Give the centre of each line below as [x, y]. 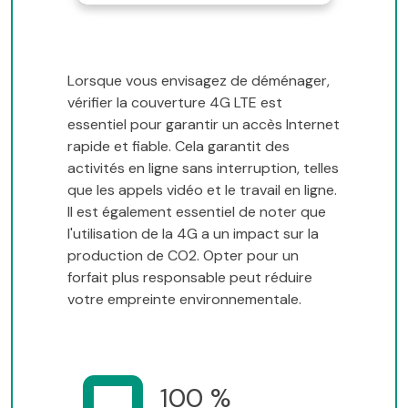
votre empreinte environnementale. [184, 300]
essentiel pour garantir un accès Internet [204, 125]
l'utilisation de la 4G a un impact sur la [193, 234]
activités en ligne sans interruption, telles [203, 168]
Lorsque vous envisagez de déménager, [199, 81]
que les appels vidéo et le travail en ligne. [202, 190]
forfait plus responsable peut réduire [190, 278]
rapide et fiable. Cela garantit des [178, 147]
